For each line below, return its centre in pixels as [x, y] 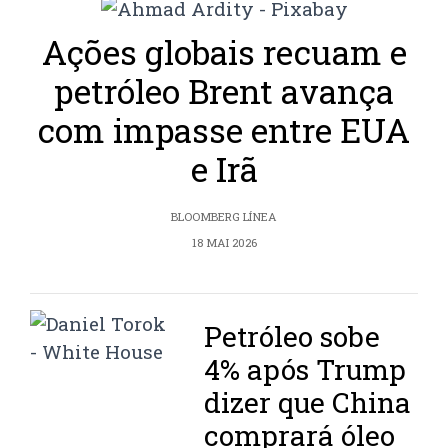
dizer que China [308, 402]
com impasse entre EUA [224, 130]
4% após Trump [305, 369]
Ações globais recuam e [224, 52]
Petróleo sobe [292, 336]
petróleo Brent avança [224, 91]
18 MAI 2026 [224, 242]
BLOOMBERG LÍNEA [224, 216]
